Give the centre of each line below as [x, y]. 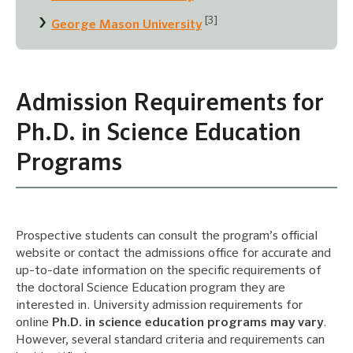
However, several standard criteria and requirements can [170, 341]
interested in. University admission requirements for [159, 306]
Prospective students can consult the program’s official [167, 237]
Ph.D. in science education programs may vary [188, 323]
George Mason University [126, 26]
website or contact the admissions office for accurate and [173, 254]
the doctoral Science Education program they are [150, 289]
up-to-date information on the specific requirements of [169, 271]
